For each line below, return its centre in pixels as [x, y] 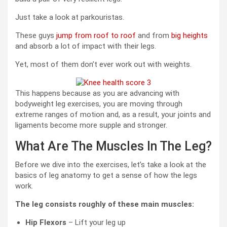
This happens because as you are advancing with [97, 93]
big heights [190, 36]
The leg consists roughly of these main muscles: [105, 204]
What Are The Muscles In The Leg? [113, 146]
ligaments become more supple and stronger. [91, 125]
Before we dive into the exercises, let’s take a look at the [111, 165]
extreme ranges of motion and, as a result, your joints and [113, 115]
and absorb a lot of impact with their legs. [86, 46]
